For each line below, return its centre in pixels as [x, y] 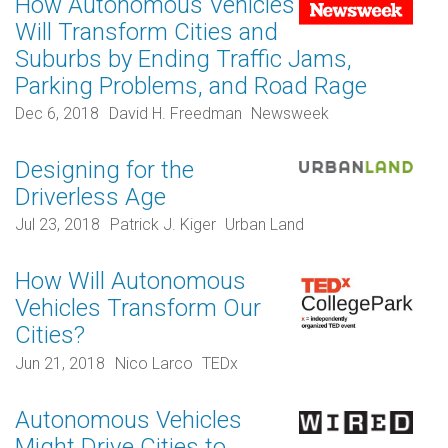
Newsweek [290, 113]
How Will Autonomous [130, 281]
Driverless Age [90, 197]
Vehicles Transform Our [138, 308]
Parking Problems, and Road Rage [191, 85]
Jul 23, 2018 [57, 225]
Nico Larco [153, 363]
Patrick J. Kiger [162, 225]
